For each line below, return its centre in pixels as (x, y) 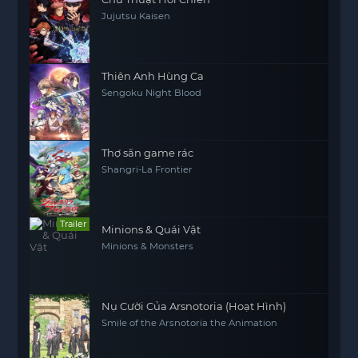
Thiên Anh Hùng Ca (153, 76)
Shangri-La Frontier (147, 169)
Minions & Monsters (148, 246)
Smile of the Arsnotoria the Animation (190, 323)
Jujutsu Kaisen (136, 16)
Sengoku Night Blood (152, 93)
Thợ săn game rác (148, 153)
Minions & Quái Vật (151, 229)
